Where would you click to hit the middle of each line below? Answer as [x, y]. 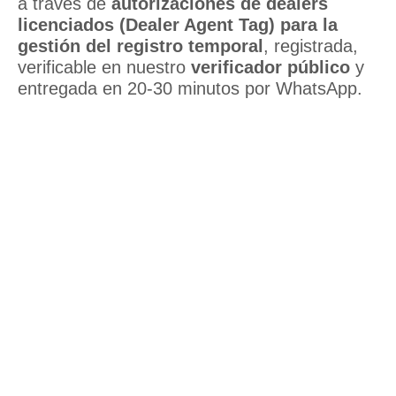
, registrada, [311, 46]
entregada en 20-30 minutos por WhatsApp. [190, 89]
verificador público [270, 68]
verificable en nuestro [104, 68]
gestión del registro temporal [141, 46]
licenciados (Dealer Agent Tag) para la [178, 25]
